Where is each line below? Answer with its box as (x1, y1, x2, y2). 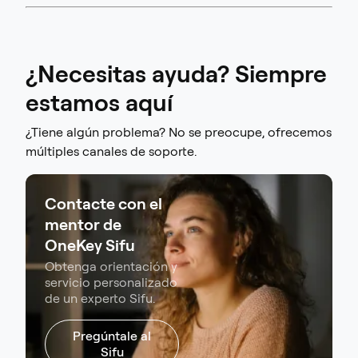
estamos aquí (26, 88, 173, 117)
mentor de (45, 215, 121, 235)
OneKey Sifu (45, 236, 135, 256)
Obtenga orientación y (45, 259, 177, 275)
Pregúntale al (73, 328, 151, 344)
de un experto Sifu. (45, 291, 155, 307)
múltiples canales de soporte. (26, 144, 197, 160)
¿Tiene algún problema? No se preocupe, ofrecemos (26, 125, 332, 141)
